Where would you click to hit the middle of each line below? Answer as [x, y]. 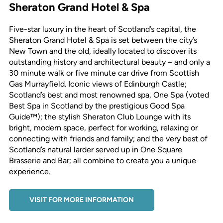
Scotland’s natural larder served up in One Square [95, 149]
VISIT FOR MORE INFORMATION [81, 200]
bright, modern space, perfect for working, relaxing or [103, 127]
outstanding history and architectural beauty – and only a [109, 62]
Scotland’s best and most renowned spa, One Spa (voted [109, 95]
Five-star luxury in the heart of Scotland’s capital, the [102, 29]
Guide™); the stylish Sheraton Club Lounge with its [100, 116]
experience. [29, 171]
